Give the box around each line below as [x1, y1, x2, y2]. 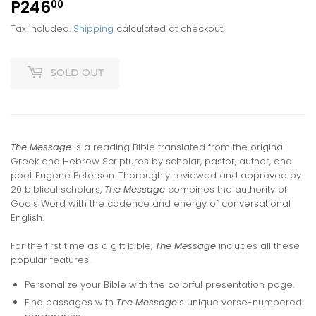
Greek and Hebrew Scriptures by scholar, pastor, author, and [11, 154, 292, 168]
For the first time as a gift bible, [11, 238, 155, 253]
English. [11, 210, 44, 224]
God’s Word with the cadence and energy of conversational [11, 196, 291, 210]
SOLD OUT [50, 66, 104, 80]
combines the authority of [165, 182, 287, 196]
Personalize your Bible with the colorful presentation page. [25, 277, 294, 291]
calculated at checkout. [114, 21, 224, 35]
